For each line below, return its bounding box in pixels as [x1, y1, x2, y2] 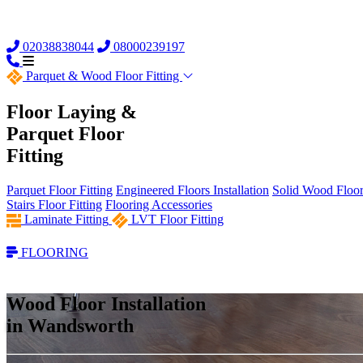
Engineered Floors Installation [116, 183, 269, 198]
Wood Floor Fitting [78, 69, 182, 83]
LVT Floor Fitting [131, 212, 224, 227]
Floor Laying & [6, 101, 137, 123]
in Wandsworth [6, 315, 134, 337]
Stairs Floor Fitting [6, 198, 102, 212]
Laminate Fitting [24, 212, 109, 227]
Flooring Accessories [105, 198, 212, 212]
